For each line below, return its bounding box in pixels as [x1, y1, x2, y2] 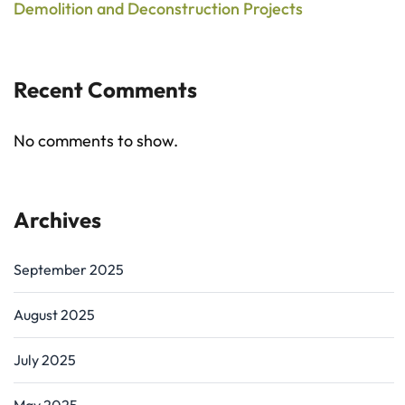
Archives [14, 205, 101, 233]
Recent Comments [14, 75, 197, 103]
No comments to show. [14, 129, 178, 151]
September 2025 [14, 259, 124, 278]
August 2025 [14, 305, 95, 324]
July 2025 [14, 350, 76, 369]
